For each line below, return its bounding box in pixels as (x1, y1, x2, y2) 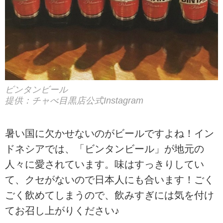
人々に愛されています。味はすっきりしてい (5, 158, 204, 170)
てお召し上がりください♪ (5, 205, 119, 216)
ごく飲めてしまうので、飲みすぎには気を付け (5, 189, 214, 201)
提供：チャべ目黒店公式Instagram (5, 96, 143, 106)
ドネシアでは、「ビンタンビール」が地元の (5, 143, 204, 154)
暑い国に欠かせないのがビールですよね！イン (5, 127, 214, 139)
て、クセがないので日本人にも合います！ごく (5, 174, 214, 185)
